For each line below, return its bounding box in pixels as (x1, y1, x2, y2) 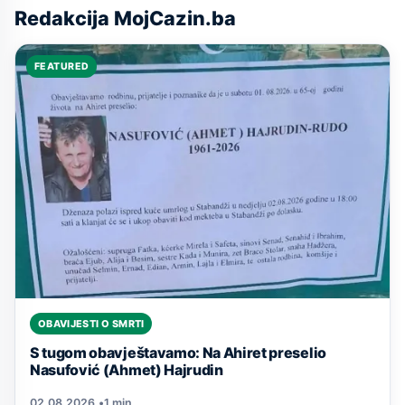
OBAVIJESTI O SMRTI (37, 316, 145, 330)
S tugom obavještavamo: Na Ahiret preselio (30, 343, 326, 362)
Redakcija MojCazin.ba (14, 6, 236, 31)
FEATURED (33, 60, 89, 72)
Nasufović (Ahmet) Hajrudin (30, 360, 223, 379)
